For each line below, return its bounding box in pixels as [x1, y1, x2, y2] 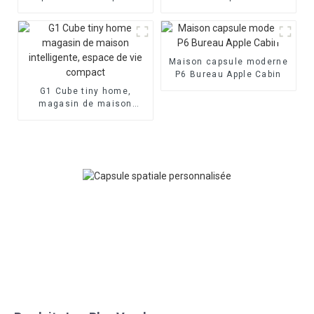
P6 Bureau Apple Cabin [175, 69, 282, 79]
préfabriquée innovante [31, 4, 141, 14]
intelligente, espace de [30, 111, 141, 121]
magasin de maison [39, 98, 132, 109]
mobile [212, 4, 245, 14]
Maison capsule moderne [168, 56, 288, 67]
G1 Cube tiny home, [39, 86, 132, 96]
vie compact [56, 123, 115, 134]
